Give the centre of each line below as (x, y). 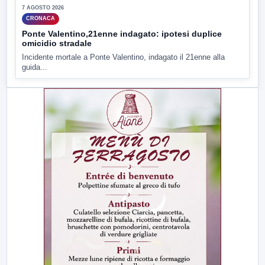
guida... (35, 67)
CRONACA (41, 19)
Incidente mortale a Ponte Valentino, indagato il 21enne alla (123, 57)
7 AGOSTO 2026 (43, 7)
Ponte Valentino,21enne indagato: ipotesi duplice (122, 33)
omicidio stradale (57, 43)
